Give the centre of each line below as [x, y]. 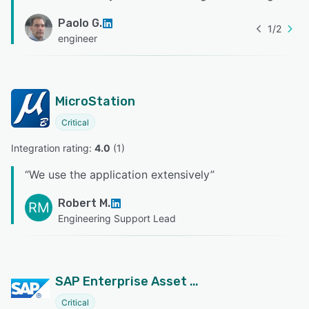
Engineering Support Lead [117, 219]
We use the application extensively [120, 175]
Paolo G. [80, 23]
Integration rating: [53, 148]
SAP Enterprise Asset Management [194, 282]
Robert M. [84, 203]
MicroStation [95, 102]
